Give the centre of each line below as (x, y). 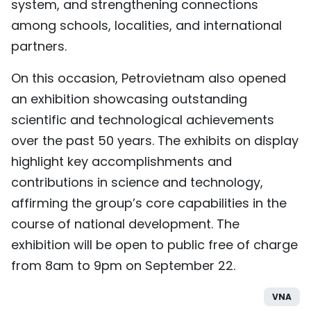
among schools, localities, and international (146, 26)
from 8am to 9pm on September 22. (123, 266)
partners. (39, 47)
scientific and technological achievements (143, 120)
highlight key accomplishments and (121, 162)
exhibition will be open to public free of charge (154, 245)
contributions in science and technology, (137, 183)
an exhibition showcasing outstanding (129, 99)
